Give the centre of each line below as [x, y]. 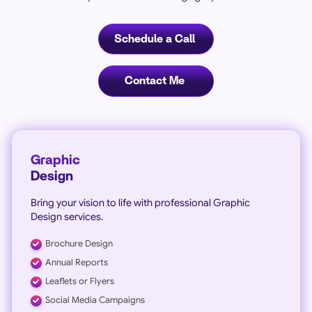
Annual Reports [76, 262]
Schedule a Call [155, 39]
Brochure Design [79, 243]
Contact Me [155, 81]
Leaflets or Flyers [79, 281]
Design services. [67, 216]
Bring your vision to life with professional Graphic [140, 202]
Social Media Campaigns [95, 300]
